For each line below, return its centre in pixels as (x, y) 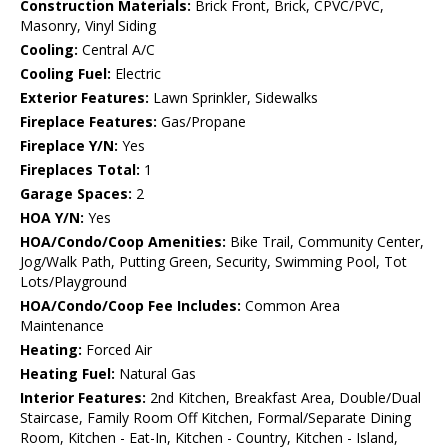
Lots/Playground (73, 282)
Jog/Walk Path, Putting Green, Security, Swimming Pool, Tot (213, 262)
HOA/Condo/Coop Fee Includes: (130, 306)
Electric (136, 74)
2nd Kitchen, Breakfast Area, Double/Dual (283, 398)
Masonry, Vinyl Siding (88, 26)
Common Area (290, 306)
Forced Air (117, 350)
